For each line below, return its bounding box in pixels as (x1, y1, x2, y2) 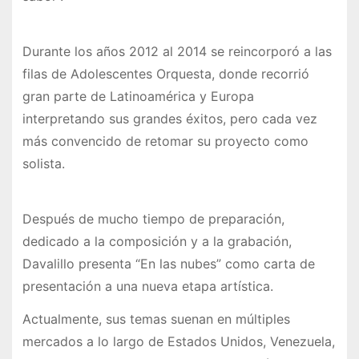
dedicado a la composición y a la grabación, (22, 232, 292, 249)
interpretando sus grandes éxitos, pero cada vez (22, 111, 317, 127)
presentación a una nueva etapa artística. (22, 277, 277, 294)
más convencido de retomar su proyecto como (22, 133, 309, 150)
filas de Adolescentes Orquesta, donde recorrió (22, 66, 309, 83)
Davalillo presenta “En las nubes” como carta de (22, 255, 315, 272)
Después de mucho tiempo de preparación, (22, 210, 284, 227)
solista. (22, 155, 65, 172)
